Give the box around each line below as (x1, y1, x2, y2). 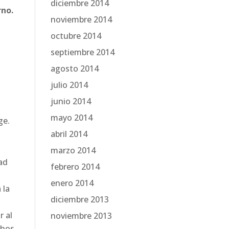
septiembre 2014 (50, 47, 114, 58)
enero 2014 (50, 177, 94, 189)
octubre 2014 (50, 30, 101, 41)
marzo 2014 (50, 145, 96, 156)
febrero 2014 (50, 161, 100, 172)
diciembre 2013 (50, 194, 109, 205)
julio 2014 (50, 79, 88, 90)
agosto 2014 (50, 63, 99, 74)
